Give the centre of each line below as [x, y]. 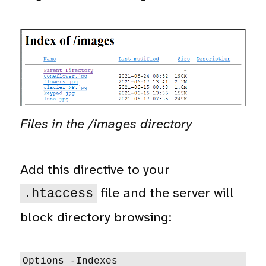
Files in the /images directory [106, 123]
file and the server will [165, 192]
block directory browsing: [96, 217]
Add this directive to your [95, 169]
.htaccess [59, 193]
